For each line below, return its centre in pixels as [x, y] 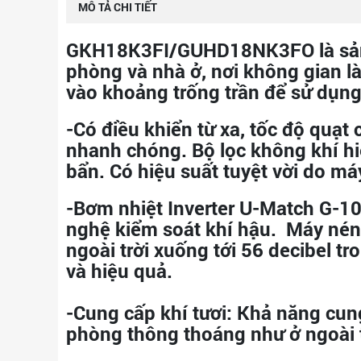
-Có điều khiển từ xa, [156, 129]
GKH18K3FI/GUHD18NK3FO [190, 50]
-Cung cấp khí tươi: [149, 313]
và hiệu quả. [119, 271]
